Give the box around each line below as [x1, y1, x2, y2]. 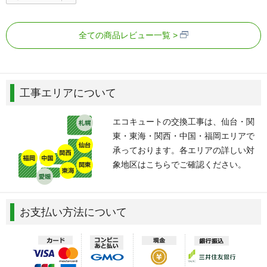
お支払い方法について [20, 206, 127, 219]
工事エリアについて [20, 87, 116, 100]
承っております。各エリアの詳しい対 [113, 145, 255, 156]
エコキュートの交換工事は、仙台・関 [113, 117, 255, 127]
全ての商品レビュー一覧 [79, 30, 170, 41]
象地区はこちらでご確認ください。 [113, 160, 247, 170]
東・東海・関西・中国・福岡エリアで [113, 131, 255, 141]
